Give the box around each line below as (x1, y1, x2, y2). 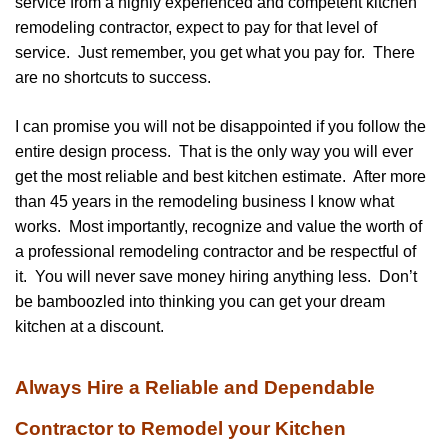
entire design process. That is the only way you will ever (15, 142, 413, 160)
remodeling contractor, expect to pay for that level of (15, 18, 377, 36)
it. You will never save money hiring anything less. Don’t (15, 267, 417, 285)
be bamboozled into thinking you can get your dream (15, 292, 385, 310)
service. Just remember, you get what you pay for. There (15, 43, 415, 61)
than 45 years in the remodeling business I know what (15, 192, 394, 210)
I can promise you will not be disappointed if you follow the (15, 117, 426, 135)
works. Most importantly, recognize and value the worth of (15, 217, 422, 235)
